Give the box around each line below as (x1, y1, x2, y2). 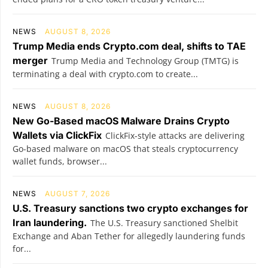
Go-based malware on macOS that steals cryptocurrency (13, 142, 238, 154)
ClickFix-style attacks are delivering (105, 129, 245, 141)
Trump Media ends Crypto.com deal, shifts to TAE (13, 39, 246, 52)
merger (13, 54, 48, 66)
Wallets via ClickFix (13, 129, 102, 141)
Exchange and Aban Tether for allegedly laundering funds (13, 230, 245, 242)
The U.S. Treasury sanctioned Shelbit (90, 217, 238, 229)
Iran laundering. (13, 216, 87, 229)
